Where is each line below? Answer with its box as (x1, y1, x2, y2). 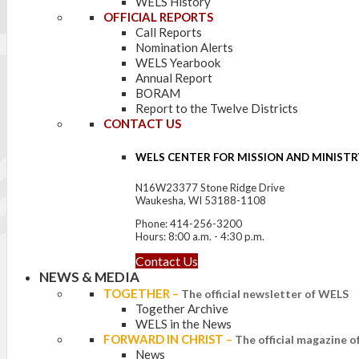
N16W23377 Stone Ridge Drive (135, 181, 284, 195)
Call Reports (135, 25, 202, 39)
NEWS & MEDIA (39, 268, 139, 286)
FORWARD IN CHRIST (103, 332, 224, 347)
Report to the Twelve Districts (135, 101, 298, 115)
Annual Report (135, 71, 212, 85)
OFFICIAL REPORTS (103, 10, 213, 24)
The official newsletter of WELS (181, 287, 349, 301)
